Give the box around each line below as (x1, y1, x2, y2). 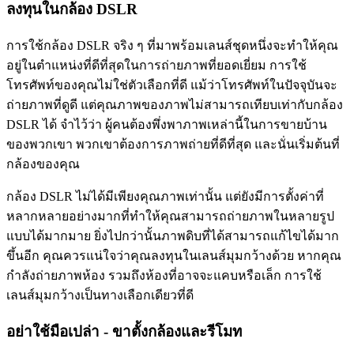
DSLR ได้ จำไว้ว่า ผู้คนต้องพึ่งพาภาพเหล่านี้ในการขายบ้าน (6, 118, 327, 132)
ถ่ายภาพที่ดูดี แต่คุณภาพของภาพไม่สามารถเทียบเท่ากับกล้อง (6, 98, 343, 112)
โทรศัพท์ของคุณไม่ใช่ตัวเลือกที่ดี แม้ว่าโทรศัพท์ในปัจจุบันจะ (6, 78, 337, 92)
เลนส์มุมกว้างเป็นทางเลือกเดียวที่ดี (6, 288, 194, 303)
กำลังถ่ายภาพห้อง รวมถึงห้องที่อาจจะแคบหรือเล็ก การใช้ (6, 269, 322, 283)
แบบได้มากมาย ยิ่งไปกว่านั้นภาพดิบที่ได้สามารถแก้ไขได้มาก (6, 229, 339, 243)
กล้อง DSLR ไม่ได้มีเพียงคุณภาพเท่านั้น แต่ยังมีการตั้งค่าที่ (6, 190, 324, 204)
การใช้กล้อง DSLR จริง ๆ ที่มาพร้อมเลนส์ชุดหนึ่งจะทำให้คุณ (6, 39, 338, 53)
